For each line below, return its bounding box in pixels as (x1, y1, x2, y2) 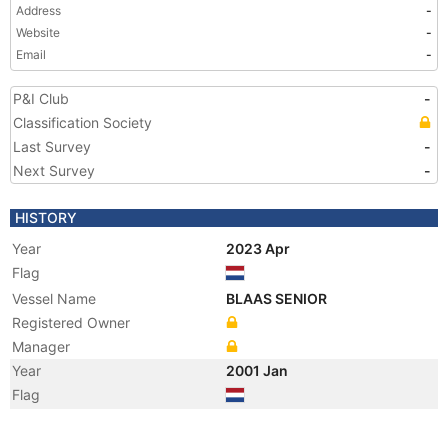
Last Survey (13, 138, 91, 155)
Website (16, 25, 60, 40)
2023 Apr (226, 240, 293, 257)
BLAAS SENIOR (226, 290, 330, 307)
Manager (12, 338, 70, 355)
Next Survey (13, 162, 95, 179)
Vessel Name (12, 290, 96, 307)
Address (16, 3, 61, 18)
